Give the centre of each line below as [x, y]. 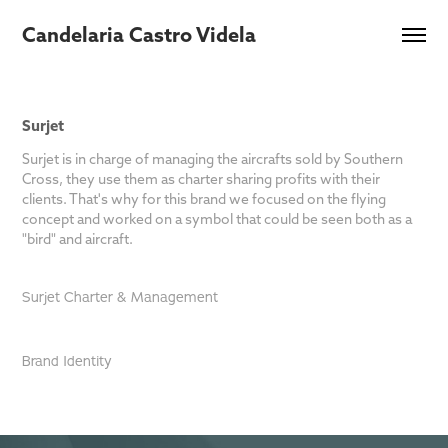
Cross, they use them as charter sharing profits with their [201, 179]
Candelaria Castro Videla [139, 34]
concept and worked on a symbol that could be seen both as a [217, 219]
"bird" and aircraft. [78, 239]
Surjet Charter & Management [120, 297]
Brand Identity [67, 361]
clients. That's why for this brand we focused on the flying [204, 199]
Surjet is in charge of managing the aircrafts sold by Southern [213, 159]
